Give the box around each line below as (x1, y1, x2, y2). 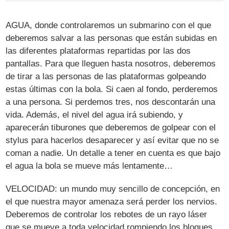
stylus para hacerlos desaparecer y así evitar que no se (6, 135, 219, 145)
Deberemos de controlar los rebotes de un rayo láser (6, 209, 208, 219)
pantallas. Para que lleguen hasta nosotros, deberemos (6, 58, 216, 68)
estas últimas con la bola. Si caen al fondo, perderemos (6, 84, 218, 94)
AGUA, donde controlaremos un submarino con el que (6, 20, 212, 30)
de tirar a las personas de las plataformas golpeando (6, 71, 207, 81)
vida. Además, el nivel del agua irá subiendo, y (6, 109, 184, 120)
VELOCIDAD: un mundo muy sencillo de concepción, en (6, 184, 220, 194)
